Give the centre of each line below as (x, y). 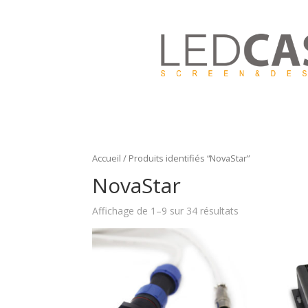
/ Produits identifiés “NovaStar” (186, 158)
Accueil (107, 158)
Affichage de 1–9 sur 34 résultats (166, 210)
